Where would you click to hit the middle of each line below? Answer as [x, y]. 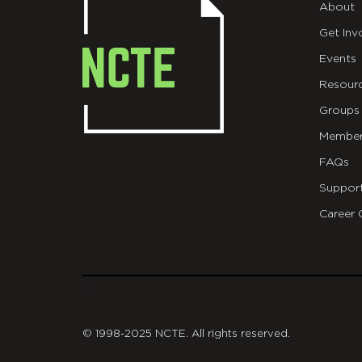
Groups [339, 111]
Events [337, 59]
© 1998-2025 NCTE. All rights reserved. [186, 335]
